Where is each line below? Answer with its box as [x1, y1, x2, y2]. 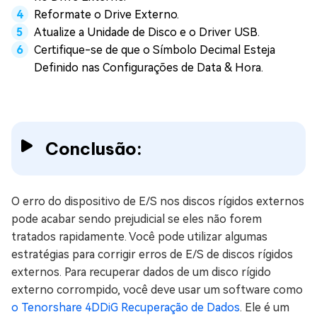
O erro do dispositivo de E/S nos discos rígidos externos [11, 194, 304, 208]
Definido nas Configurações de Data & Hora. [34, 60, 263, 74]
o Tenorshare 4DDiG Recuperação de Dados [11, 300, 240, 314]
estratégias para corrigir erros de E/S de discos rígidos [11, 247, 293, 261]
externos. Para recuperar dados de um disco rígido [11, 265, 271, 279]
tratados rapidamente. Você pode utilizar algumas [11, 229, 267, 243]
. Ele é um [240, 300, 289, 314]
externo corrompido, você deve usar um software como [11, 282, 303, 296]
